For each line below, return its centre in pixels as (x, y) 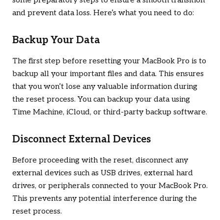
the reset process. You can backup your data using (101, 100)
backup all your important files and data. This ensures (108, 74)
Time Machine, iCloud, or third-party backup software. (110, 112)
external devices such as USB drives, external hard (103, 173)
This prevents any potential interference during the (105, 199)
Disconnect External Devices (82, 140)
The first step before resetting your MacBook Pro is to (109, 61)
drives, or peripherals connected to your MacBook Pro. (110, 186)
